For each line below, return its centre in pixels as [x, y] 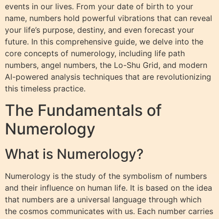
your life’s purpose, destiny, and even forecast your [99, 30]
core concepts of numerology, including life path [95, 53]
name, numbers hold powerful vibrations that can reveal [109, 18]
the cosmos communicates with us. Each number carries [109, 211]
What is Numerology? [74, 154]
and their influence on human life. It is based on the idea [109, 188]
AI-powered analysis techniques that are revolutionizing [108, 77]
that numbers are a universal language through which [103, 200]
